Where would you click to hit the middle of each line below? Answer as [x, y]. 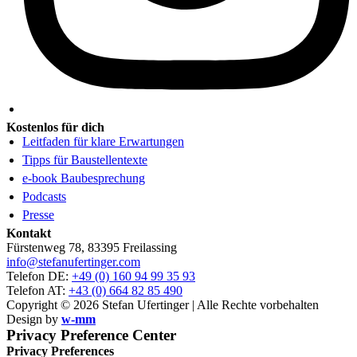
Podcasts [44, 196]
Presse [38, 214]
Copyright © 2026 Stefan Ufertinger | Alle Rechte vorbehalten [163, 304]
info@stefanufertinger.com [73, 261]
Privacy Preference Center [91, 335]
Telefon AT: [37, 290]
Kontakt [29, 233]
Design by [34, 319]
